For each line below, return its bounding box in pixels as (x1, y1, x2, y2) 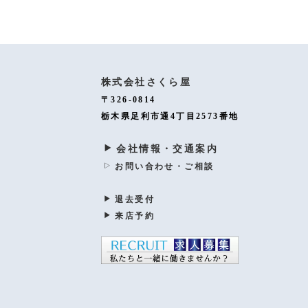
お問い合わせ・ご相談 (115, 161, 214, 171)
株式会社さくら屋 (101, 76, 192, 87)
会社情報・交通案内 (116, 143, 219, 154)
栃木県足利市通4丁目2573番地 (101, 111, 239, 121)
